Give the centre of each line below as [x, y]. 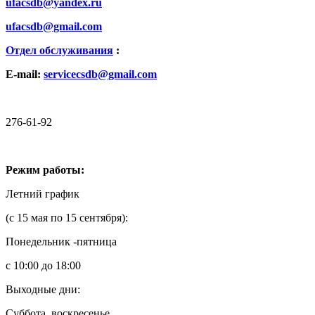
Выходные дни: [43, 289]
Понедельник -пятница [61, 241]
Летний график [43, 193]
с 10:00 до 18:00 [43, 265]
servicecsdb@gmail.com [100, 74]
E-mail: [25, 74]
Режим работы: [45, 169]
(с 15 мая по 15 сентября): [67, 217]
